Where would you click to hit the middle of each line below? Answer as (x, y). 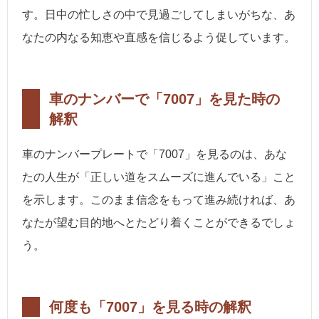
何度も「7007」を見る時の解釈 (150, 307)
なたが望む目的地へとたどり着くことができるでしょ (159, 223)
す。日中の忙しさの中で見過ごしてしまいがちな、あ (159, 15)
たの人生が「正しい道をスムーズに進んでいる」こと (159, 177)
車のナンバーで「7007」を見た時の (164, 99)
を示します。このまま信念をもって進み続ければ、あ (159, 200)
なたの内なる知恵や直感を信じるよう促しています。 (159, 38)
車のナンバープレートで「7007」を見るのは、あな (155, 155)
